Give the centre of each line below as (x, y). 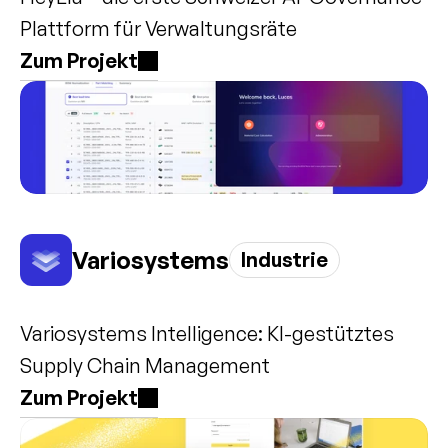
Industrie (284, 259)
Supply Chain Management (145, 365)
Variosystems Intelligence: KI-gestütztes (207, 333)
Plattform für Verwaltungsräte (158, 28)
